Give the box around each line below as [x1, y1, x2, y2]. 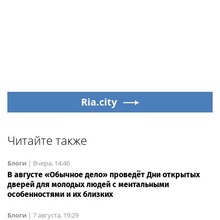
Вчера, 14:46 [33, 159, 70, 168]
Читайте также [7, 132, 87, 149]
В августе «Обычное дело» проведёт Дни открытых [7, 170, 200, 180]
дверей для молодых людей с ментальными [7, 180, 169, 190]
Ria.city [81, 95, 117, 109]
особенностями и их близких [7, 190, 113, 199]
